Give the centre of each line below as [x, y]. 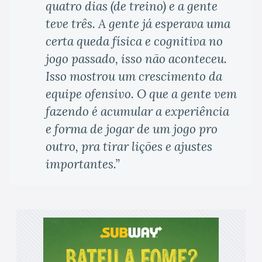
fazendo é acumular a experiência [137, 112]
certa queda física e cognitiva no [134, 42]
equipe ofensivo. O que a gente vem [141, 94]
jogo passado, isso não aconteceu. [136, 59]
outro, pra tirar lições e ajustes [129, 147]
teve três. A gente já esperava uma [138, 24]
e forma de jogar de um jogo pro [132, 129]
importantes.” [83, 164]
